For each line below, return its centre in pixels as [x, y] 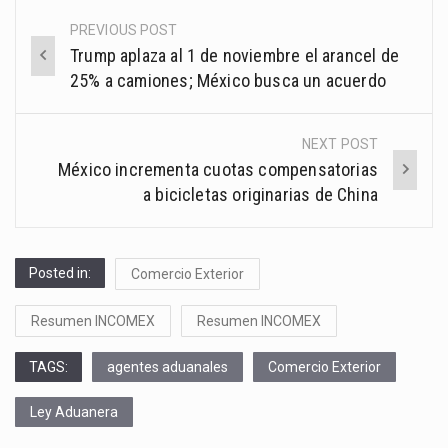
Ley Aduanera [74, 411]
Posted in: [60, 272]
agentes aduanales [167, 366]
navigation [81, 76]
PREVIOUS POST [124, 29]
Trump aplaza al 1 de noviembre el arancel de [234, 55]
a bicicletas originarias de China [260, 194]
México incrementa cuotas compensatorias [217, 169]
